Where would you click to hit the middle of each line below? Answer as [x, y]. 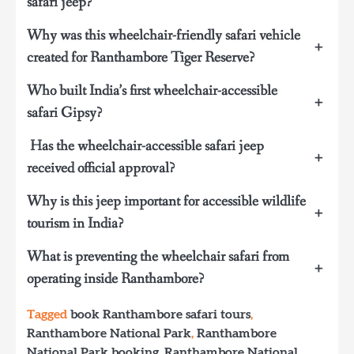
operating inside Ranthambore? [115, 279]
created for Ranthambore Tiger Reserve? [141, 57]
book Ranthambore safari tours [160, 314]
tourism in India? [75, 223]
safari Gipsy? [64, 113]
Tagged [49, 314]
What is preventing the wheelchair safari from [158, 256]
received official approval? [101, 168]
